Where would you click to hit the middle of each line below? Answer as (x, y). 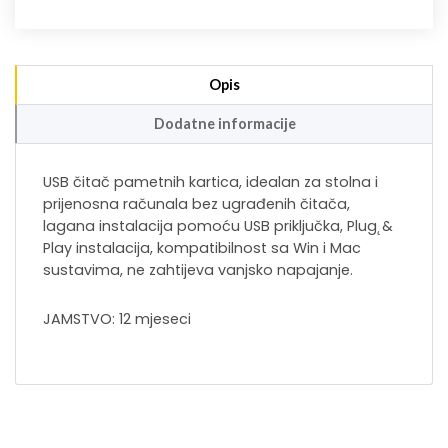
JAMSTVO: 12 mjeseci (117, 319)
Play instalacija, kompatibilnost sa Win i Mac (202, 248)
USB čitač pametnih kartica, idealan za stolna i (210, 182)
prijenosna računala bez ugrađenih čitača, (196, 204)
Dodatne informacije (224, 124)
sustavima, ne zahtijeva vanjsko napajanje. (198, 270)
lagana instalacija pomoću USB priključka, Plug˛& (218, 226)
